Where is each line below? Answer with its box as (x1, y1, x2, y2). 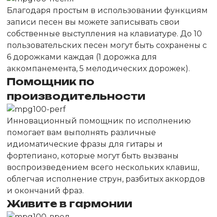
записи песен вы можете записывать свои (7, 17, 180, 27)
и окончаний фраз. (7, 186, 84, 195)
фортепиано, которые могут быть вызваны (7, 151, 179, 160)
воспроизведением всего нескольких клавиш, (7, 163, 199, 172)
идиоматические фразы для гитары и (7, 139, 163, 149)
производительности (7, 90, 145, 102)
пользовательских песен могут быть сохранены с (7, 41, 207, 50)
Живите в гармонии (7, 198, 132, 210)
